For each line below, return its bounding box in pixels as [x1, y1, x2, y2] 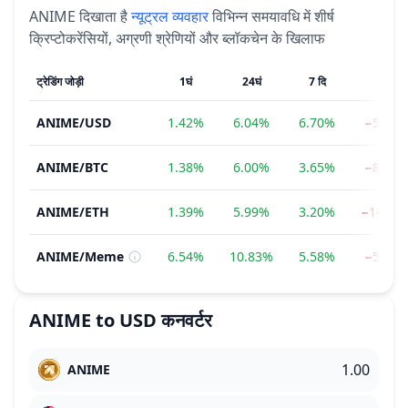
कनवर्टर [161, 308, 212, 332]
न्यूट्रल [131, 6, 168, 26]
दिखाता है [79, 6, 127, 26]
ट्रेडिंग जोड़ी [36, 74, 84, 89]
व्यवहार [172, 6, 209, 26]
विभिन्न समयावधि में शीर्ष [212, 6, 334, 26]
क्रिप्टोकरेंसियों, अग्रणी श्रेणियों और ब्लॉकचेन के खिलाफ [29, 28, 325, 48]
